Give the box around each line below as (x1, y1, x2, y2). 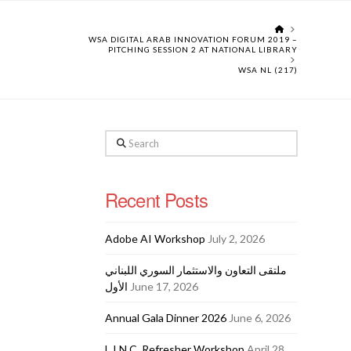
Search (103, 132, 138, 146)
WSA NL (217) (237, 65, 298, 74)
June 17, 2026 (129, 279, 198, 293)
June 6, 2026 (228, 310, 291, 324)
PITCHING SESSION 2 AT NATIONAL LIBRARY (107, 45, 298, 54)
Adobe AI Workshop (104, 231, 205, 245)
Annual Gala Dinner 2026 (104, 310, 226, 324)
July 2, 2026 (207, 231, 265, 245)
